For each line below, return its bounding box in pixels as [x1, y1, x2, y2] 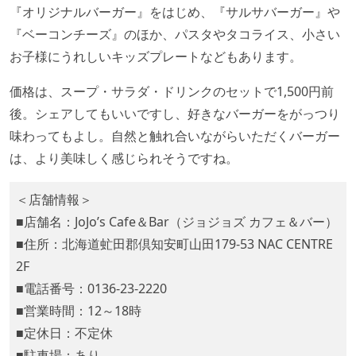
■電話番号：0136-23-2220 [16, 280, 167, 298]
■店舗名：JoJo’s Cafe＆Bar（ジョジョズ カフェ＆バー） [16, 213, 338, 231]
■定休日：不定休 [16, 324, 113, 342]
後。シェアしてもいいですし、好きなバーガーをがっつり [10, 105, 340, 123]
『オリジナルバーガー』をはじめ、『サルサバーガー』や [10, 3, 340, 21]
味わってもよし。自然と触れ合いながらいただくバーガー [10, 127, 340, 145]
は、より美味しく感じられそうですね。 [10, 149, 238, 168]
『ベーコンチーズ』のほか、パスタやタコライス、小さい [10, 25, 340, 44]
